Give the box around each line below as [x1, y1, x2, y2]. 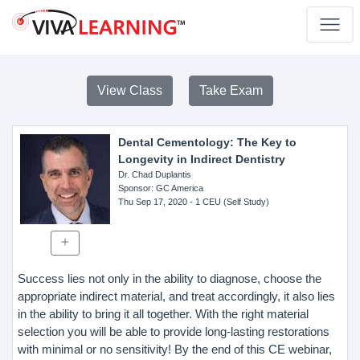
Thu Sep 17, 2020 [117, 197, 187, 207]
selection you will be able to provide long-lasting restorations [18, 324, 329, 338]
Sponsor [117, 183, 151, 193]
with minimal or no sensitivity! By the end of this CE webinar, [18, 342, 332, 356]
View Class [97, 84, 162, 97]
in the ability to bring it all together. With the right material [18, 306, 309, 321]
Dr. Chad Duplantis [117, 170, 191, 179]
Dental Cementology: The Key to [117, 136, 297, 149]
